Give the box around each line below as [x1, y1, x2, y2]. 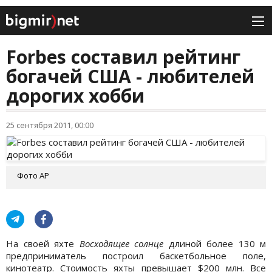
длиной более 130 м [163, 237, 266, 250]
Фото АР [17, 170, 49, 182]
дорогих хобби [6, 83, 144, 109]
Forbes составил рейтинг [6, 44, 240, 70]
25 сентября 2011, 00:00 [6, 120, 93, 131]
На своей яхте [6, 237, 80, 250]
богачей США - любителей [6, 64, 254, 89]
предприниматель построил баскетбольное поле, [6, 250, 266, 262]
